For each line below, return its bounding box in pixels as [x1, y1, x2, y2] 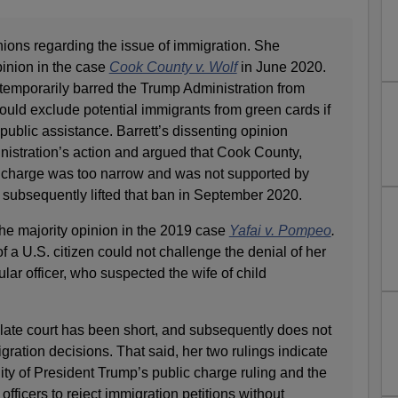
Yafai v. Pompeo [228, 222, 331, 238]
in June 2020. [240, 59, 326, 75]
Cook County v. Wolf [108, 59, 237, 75]
